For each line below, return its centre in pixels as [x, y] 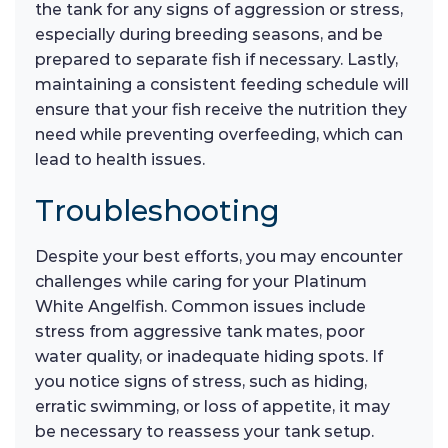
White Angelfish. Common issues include [200, 307]
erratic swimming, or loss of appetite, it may [212, 407]
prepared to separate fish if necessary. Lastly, [216, 59]
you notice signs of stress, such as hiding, [201, 382]
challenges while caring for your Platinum [201, 282]
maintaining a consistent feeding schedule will [222, 84]
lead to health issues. [120, 159]
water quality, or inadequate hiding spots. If [209, 357]
